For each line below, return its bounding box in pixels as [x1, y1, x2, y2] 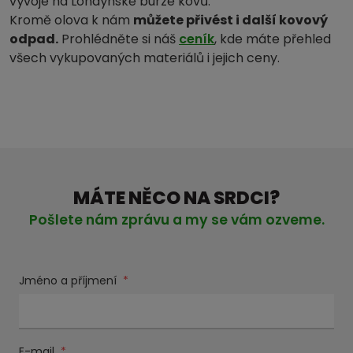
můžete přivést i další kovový [133, 11, 328, 30]
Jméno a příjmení [19, 273, 120, 289]
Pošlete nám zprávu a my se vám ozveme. [28, 210, 325, 230]
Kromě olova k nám [9, 11, 133, 30]
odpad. [9, 30, 58, 49]
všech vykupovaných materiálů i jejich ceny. [9, 49, 280, 68]
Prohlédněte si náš [58, 30, 179, 49]
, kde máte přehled [214, 30, 331, 49]
